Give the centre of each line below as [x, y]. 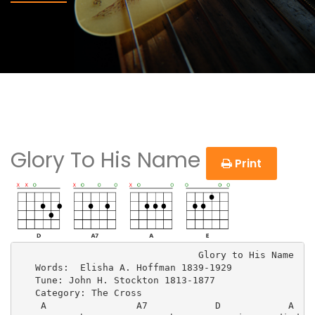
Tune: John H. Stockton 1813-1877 [116, 281]
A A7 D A [156, 306]
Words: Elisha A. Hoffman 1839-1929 [125, 268]
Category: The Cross [80, 293]
